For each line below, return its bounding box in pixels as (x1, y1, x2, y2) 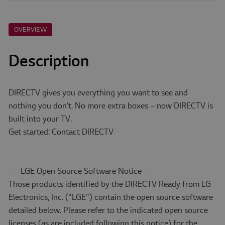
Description (8, 53, 89, 70)
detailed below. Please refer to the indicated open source (8, 206, 208, 215)
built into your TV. (8, 115, 72, 124)
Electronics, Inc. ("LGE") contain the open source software (8, 193, 213, 202)
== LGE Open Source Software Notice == (8, 167, 154, 176)
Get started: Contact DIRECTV (8, 128, 114, 137)
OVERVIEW (14, 26, 47, 33)
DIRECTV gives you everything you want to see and (8, 88, 188, 97)
